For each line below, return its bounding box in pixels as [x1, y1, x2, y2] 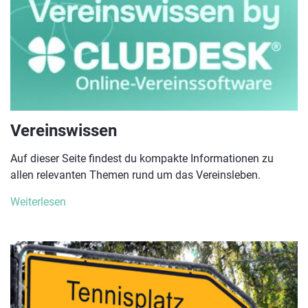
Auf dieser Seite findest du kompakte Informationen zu [10, 152, 274, 166]
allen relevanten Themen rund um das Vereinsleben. [10, 168, 261, 182]
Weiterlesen [10, 195, 66, 209]
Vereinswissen [10, 121, 117, 141]
